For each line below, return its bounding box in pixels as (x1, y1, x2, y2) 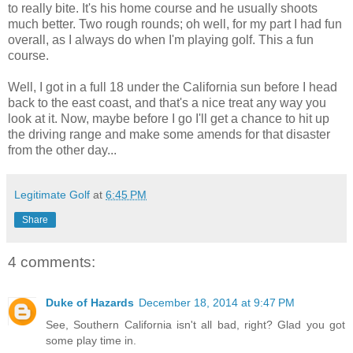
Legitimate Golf (14, 188, 90, 201)
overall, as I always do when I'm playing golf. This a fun (8, 32, 314, 46)
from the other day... (8, 143, 117, 157)
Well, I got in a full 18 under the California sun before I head (8, 80, 337, 94)
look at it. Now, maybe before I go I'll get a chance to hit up (8, 111, 329, 125)
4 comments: (8, 253, 95, 270)
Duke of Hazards (46, 295, 134, 309)
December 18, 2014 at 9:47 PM (139, 295, 295, 309)
